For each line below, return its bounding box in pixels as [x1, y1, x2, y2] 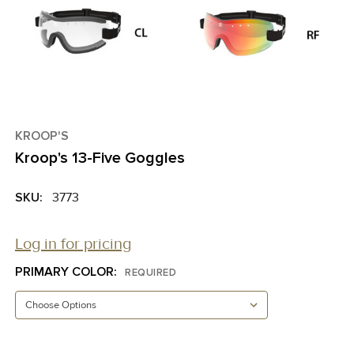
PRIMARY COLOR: [15, 264, 120, 280]
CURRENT [15, 337, 72, 352]
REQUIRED [125, 265, 176, 279]
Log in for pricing [15, 235, 131, 254]
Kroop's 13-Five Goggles [15, 149, 185, 168]
